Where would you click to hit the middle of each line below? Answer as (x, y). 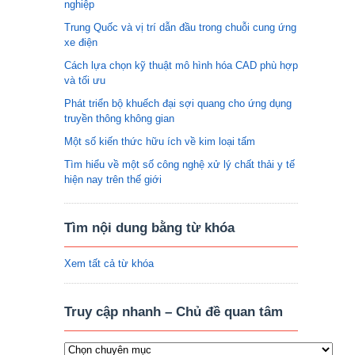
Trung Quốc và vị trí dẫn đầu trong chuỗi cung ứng (180, 27)
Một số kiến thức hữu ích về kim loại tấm (160, 141)
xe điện (81, 42)
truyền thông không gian (119, 118)
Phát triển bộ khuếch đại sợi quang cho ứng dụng (178, 103)
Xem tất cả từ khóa (109, 263)
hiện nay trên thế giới (113, 179)
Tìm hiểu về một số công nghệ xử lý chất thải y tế (179, 164)
